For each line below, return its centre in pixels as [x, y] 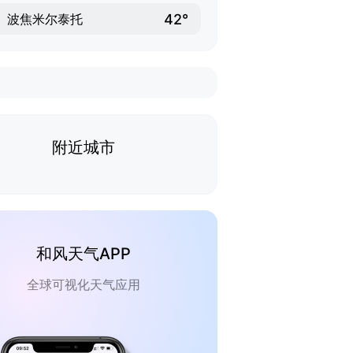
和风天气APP [84, 254]
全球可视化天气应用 [84, 284]
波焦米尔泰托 [45, 19]
